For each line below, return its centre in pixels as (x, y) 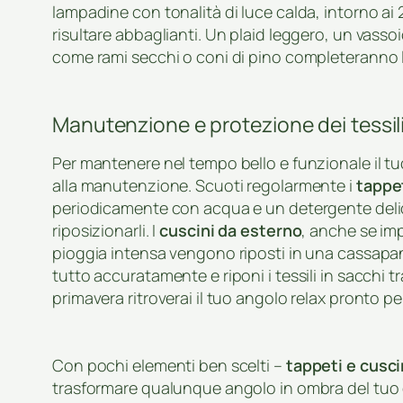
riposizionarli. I (106, 231)
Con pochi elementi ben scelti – (169, 366)
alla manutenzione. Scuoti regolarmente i (204, 186)
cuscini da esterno (231, 231)
